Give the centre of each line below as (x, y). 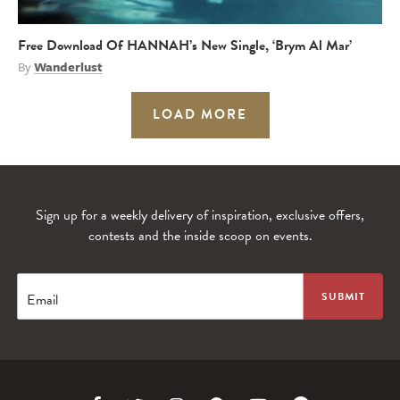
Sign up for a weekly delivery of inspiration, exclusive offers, (200, 215)
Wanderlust (68, 66)
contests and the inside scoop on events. (200, 235)
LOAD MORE (200, 114)
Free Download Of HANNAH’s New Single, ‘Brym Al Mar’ (185, 45)
